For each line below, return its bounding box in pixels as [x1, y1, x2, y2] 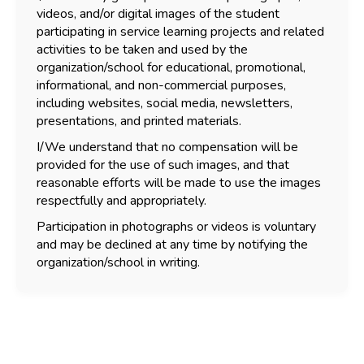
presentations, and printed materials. [37, 111, 241, 130]
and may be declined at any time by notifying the [37, 235, 308, 253]
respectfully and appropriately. [37, 191, 206, 210]
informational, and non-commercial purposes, [37, 76, 286, 94]
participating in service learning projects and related [37, 22, 324, 41]
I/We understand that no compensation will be [37, 137, 298, 156]
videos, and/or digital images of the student [37, 4, 279, 23]
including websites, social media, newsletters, [37, 93, 292, 112]
